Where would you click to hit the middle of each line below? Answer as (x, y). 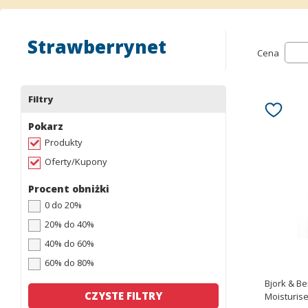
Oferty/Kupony (76, 162)
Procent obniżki (69, 189)
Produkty (64, 142)
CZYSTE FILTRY (123, 296)
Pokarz (46, 126)
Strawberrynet (97, 47)
